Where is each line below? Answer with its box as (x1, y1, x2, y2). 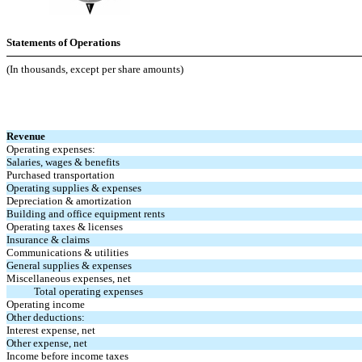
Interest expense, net (6, 324, 96, 336)
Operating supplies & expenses (6, 182, 142, 194)
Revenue (6, 130, 46, 142)
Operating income (6, 298, 86, 310)
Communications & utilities (6, 246, 129, 259)
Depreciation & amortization (6, 195, 133, 207)
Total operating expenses (34, 285, 144, 297)
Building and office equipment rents (6, 208, 166, 220)
